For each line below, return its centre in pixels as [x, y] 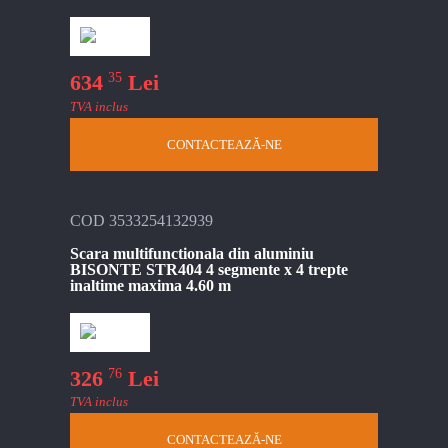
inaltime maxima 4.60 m [150, 285]
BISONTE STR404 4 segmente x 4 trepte [209, 269]
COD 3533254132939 [141, 220]
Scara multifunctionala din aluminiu [192, 253]
